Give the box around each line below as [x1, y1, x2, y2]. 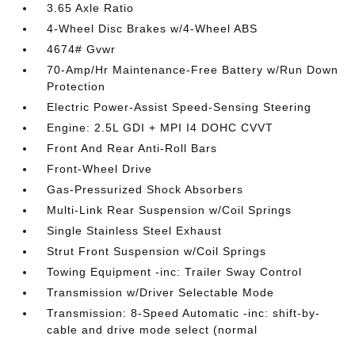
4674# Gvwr [47, 43, 116, 55]
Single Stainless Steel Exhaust [47, 224, 223, 237]
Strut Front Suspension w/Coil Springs [47, 245, 267, 258]
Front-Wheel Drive [47, 162, 153, 175]
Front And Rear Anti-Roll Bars [47, 142, 218, 155]
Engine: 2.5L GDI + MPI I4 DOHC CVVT [47, 121, 274, 134]
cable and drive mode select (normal [47, 323, 258, 336]
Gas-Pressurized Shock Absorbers [47, 183, 244, 196]
